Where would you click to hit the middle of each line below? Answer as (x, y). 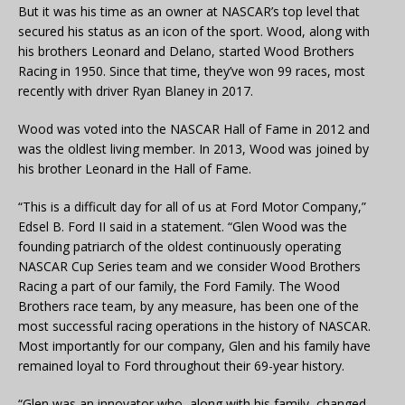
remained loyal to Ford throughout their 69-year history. (181, 365)
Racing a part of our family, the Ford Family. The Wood (179, 286)
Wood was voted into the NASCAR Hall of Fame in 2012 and (194, 128)
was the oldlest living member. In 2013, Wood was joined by (193, 148)
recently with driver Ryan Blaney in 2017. (136, 90)
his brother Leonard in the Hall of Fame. (135, 168)
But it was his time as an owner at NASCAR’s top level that (189, 11)
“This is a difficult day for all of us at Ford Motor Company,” (192, 206)
